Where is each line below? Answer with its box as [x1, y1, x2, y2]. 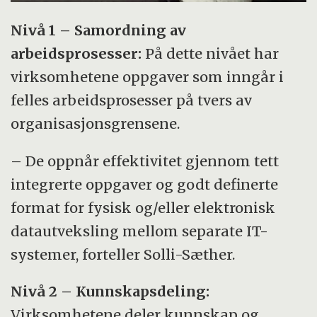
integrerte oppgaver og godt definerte [11, 175, 279, 193]
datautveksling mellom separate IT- [11, 221, 269, 240]
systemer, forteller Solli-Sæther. [11, 245, 236, 263]
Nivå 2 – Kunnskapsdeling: [11, 282, 210, 301]
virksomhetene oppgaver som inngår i [11, 67, 284, 86]
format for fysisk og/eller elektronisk [11, 198, 276, 217]
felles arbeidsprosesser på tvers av [11, 91, 253, 109]
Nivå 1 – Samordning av [11, 21, 187, 39]
